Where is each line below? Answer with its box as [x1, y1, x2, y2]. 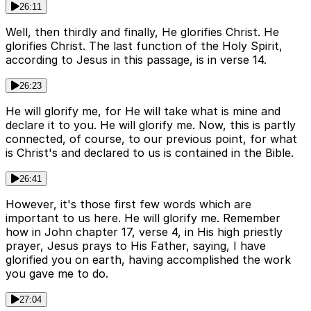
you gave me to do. [6, 267, 108, 281]
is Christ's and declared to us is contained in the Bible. [6, 146, 294, 160]
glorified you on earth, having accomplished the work [6, 253, 291, 267]
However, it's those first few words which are [6, 197, 251, 212]
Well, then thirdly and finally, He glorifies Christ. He [6, 25, 279, 40]
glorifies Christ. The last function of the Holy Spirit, [6, 39, 283, 53]
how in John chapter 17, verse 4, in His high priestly [6, 225, 283, 239]
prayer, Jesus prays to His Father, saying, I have [6, 239, 266, 253]
